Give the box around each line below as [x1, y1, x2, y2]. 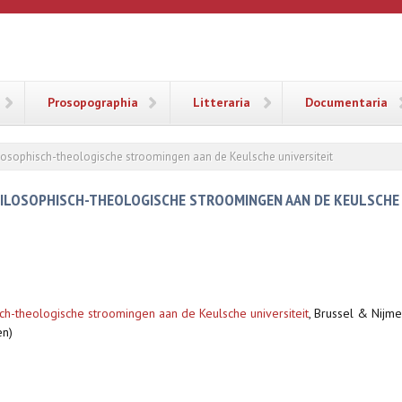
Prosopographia [48, 94, 138, 110]
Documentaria [305, 94, 388, 110]
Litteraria [193, 94, 250, 110]
